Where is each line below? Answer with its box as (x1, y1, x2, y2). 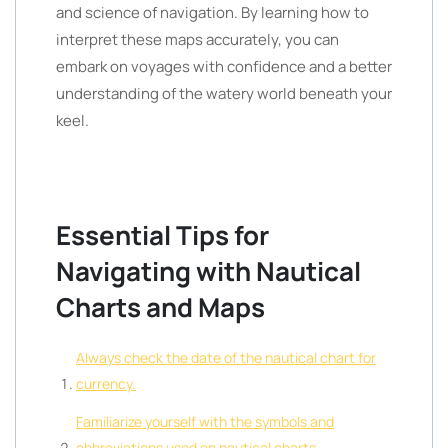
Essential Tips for (56, 217, 269, 253)
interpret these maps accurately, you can (56, 29, 339, 50)
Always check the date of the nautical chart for (76, 348, 376, 367)
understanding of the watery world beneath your (56, 83, 392, 104)
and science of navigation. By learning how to (56, 2, 369, 23)
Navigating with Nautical (56, 253, 361, 289)
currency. (76, 374, 136, 393)
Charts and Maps (56, 289, 265, 325)
